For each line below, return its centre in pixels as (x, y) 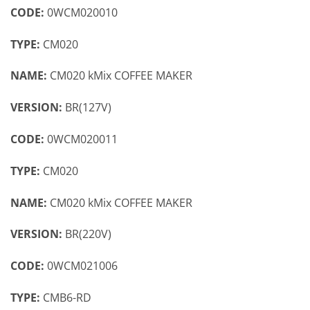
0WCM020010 (82, 12)
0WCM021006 (82, 266)
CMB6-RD (67, 297)
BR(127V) (88, 108)
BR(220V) (88, 234)
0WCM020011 (82, 139)
